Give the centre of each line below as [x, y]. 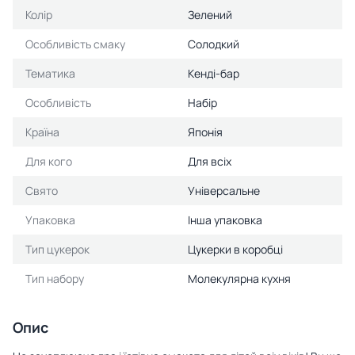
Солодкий [214, 44]
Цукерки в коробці [235, 249]
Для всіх [210, 161]
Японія [205, 132]
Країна [42, 132]
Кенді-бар [214, 73]
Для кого [49, 161]
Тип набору [55, 278]
